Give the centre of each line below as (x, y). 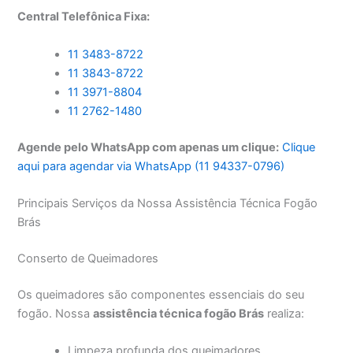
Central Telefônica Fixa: (84, 17)
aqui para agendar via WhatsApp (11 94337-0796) (151, 166)
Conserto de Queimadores (88, 258)
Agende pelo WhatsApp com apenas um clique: (149, 147)
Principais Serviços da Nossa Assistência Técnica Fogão (168, 204)
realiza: (284, 313)
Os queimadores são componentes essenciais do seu (161, 294)
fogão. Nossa (56, 313)
